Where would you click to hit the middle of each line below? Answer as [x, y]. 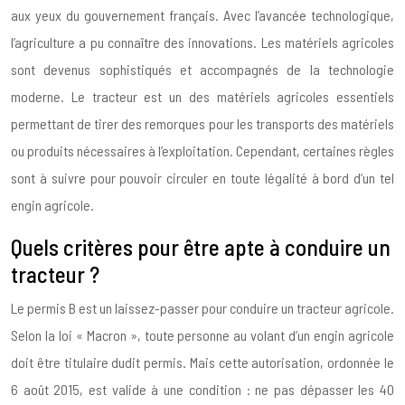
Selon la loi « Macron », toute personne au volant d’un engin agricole [202, 335]
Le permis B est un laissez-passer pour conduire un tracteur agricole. [202, 308]
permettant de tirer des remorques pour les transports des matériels [202, 124]
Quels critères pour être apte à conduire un [201, 247]
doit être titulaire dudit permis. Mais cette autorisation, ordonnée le [202, 363]
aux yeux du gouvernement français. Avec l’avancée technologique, [202, 15]
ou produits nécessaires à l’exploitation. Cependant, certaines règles [202, 151]
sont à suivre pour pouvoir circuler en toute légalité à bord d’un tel [202, 178]
